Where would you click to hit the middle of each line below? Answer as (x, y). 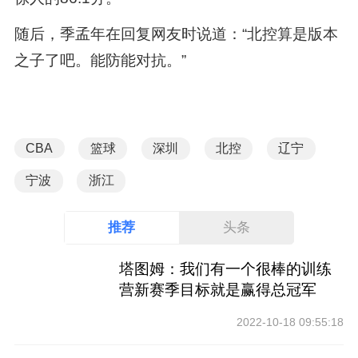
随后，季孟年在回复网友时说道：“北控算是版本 (176, 34)
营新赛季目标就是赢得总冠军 (218, 289)
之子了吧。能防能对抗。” (100, 60)
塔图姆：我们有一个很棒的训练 (226, 268)
